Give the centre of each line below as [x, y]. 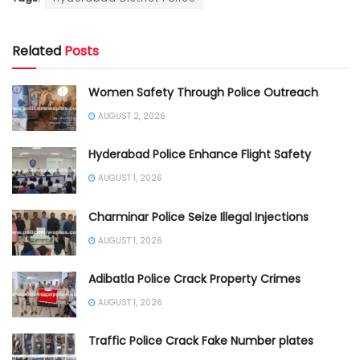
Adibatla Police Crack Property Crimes [194, 278]
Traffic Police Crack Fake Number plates [201, 341]
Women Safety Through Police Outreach [203, 93]
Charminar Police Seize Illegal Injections [198, 217]
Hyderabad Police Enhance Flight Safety [200, 155]
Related [37, 51]
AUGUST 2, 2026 [131, 117]
